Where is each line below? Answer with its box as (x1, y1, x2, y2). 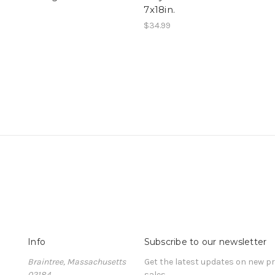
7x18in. (144, 4, 176, 16)
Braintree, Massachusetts (28, 256, 126, 267)
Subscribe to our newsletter (144, 236, 267, 247)
